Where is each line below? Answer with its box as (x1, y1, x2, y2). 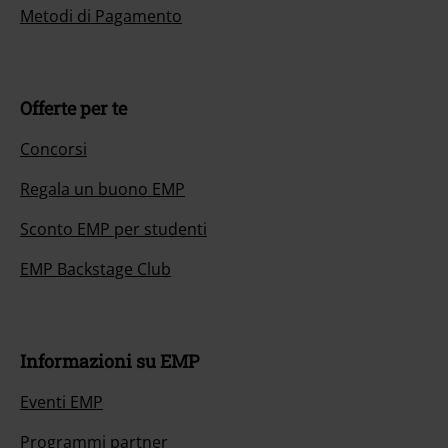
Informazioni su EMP (20, 349, 199, 374)
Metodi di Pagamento (20, 5, 182, 28)
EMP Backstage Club (20, 258, 171, 281)
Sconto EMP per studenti (20, 218, 207, 241)
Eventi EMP (20, 391, 103, 414)
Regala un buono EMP (20, 178, 185, 201)
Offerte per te (20, 96, 127, 121)
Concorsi (20, 138, 87, 161)
